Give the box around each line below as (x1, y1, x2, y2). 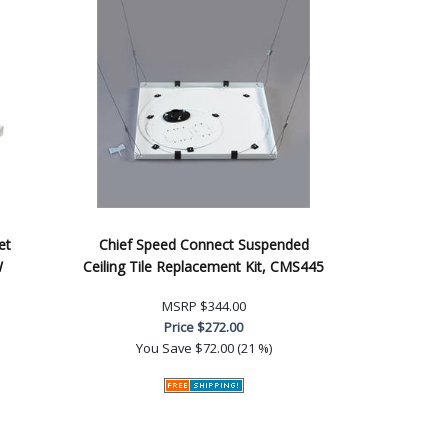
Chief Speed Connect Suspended (98, 234, 309, 254)
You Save (135, 338, 192, 357)
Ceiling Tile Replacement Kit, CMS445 (83, 256, 324, 276)
